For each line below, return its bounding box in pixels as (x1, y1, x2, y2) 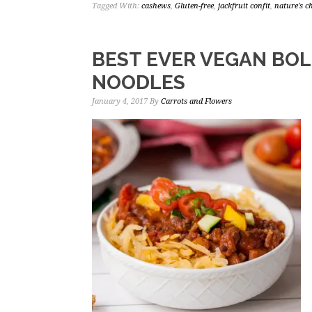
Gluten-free (175, 1, 214, 10)
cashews (141, 1, 171, 10)
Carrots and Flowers (161, 97, 232, 106)
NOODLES (92, 71, 185, 94)
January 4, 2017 (92, 97, 148, 106)
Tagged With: (92, 1, 141, 10)
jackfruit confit (218, 1, 270, 10)
